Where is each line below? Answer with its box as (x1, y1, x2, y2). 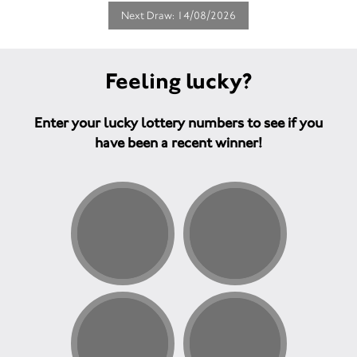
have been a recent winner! (95, 134, 262, 152)
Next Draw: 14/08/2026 (121, 9, 236, 23)
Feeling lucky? (104, 68, 253, 95)
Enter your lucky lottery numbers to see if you (34, 114, 323, 132)
